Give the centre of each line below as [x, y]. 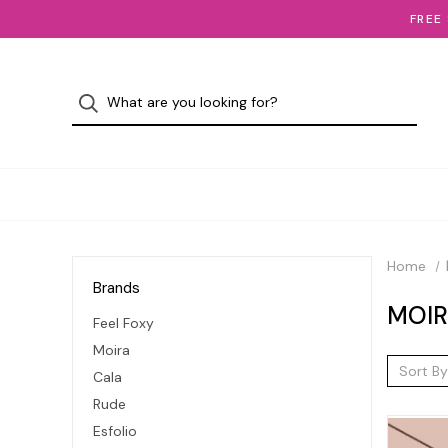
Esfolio [115, 430]
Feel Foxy [123, 322]
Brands [116, 288]
